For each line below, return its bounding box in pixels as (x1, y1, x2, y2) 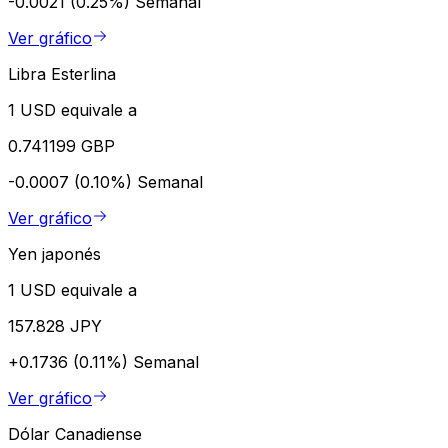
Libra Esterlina (8, 63, 116, 84)
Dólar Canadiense (8, 423, 142, 444)
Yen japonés (8, 243, 101, 264)
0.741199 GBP (8, 135, 115, 156)
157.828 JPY (8, 315, 102, 336)
